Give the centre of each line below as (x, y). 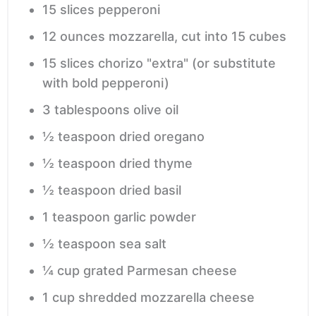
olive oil (156, 109)
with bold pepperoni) (106, 83)
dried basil (150, 190)
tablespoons (92, 109)
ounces (83, 36)
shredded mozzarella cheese (166, 297)
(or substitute (234, 63)
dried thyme (156, 163)
